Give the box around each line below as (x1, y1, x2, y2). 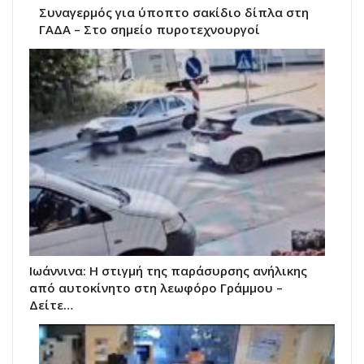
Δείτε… (29, 296, 73, 313)
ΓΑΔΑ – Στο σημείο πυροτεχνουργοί (39, 20, 260, 37)
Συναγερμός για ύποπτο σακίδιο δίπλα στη (39, 3, 309, 20)
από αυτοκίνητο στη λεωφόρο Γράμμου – (29, 279, 283, 296)
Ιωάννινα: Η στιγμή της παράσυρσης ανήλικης (29, 262, 307, 279)
